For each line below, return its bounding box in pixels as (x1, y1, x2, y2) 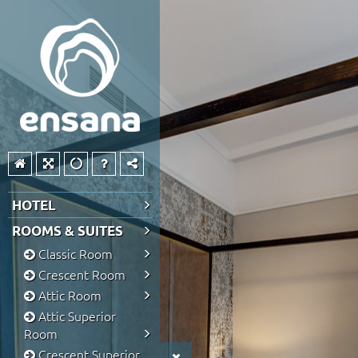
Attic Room (35, 286, 101, 304)
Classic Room (35, 245, 113, 262)
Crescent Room (35, 265, 125, 283)
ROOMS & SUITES (12, 222, 123, 239)
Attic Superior (35, 307, 116, 324)
